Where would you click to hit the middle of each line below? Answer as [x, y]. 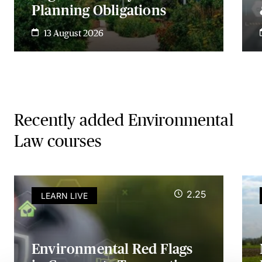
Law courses [58, 141]
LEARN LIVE [64, 196]
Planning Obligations [99, 10]
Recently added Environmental [124, 120]
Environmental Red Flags [112, 249]
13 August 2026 [74, 33]
